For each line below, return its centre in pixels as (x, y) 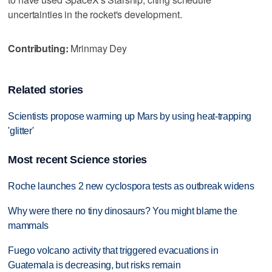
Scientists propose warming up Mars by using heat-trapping (130, 116)
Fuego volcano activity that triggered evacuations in (113, 250)
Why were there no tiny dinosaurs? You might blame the (123, 211)
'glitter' (21, 131)
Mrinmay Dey (97, 48)
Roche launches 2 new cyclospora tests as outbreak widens (131, 186)
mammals (29, 225)
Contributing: (38, 48)
